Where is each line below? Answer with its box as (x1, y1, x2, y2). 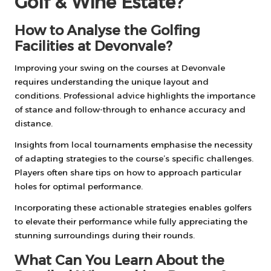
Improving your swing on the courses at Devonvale (15, 62, 225, 73)
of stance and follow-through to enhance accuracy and (15, 104, 246, 114)
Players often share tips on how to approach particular (15, 167, 241, 177)
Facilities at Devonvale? (15, 37, 172, 54)
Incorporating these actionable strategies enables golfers (15, 202, 252, 212)
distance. (15, 118, 53, 128)
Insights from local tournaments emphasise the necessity (15, 139, 252, 149)
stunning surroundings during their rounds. (15, 230, 195, 240)
